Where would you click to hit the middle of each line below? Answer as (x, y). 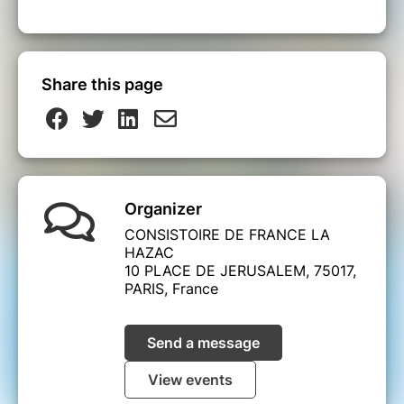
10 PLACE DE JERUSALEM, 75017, (240, 270)
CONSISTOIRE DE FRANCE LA (227, 234)
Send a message (203, 342)
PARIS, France (171, 288)
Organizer (163, 208)
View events (190, 379)
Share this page (102, 84)
